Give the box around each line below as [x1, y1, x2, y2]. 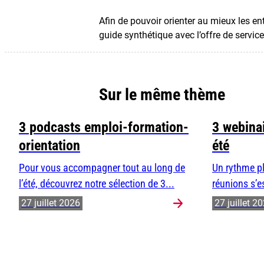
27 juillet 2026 [21, 197, 80, 209]
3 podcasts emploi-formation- [19, 119, 189, 136]
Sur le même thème [99, 85, 225, 105]
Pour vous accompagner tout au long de [19, 161, 185, 174]
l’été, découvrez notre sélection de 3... [19, 177, 174, 190]
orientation [19, 137, 80, 154]
